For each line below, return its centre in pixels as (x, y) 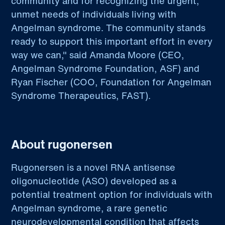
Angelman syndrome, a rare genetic (89, 208)
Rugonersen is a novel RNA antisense (93, 167)
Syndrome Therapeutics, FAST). (81, 96)
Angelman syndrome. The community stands (108, 28)
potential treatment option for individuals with (112, 195)
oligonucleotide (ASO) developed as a (94, 181)
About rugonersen (62, 144)
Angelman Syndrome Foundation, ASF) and (105, 69)
